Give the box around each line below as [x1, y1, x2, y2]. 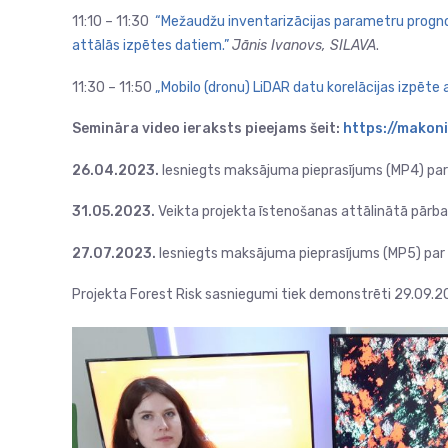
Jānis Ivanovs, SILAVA [232, 37, 376, 55]
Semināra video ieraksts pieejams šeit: [72, 120, 343, 138]
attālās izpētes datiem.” [72, 37, 229, 55]
